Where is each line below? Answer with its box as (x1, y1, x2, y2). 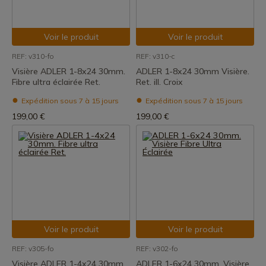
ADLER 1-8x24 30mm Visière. (136, 66, 249, 77)
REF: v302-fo (136, 244, 178, 253)
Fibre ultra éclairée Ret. (12, 77, 100, 87)
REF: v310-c (136, 52, 175, 61)
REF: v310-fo (12, 52, 54, 61)
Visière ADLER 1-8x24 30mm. (12, 66, 125, 77)
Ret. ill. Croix (136, 77, 183, 87)
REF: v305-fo (12, 244, 54, 253)
